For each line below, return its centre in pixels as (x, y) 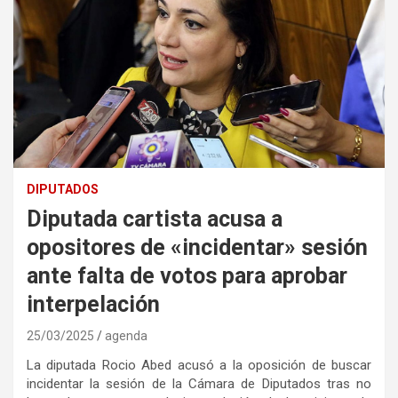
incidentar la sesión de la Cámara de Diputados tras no (199, 383)
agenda (126, 335)
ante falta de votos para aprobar (187, 275)
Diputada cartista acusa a (155, 219)
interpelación (93, 304)
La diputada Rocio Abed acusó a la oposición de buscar (199, 365)
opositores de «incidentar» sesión (197, 247)
